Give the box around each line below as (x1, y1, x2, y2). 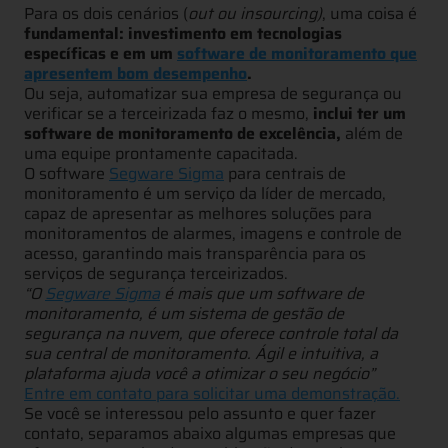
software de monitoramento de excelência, (24, 120, 341, 146)
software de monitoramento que (177, 40, 417, 66)
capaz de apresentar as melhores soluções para (24, 200, 372, 226)
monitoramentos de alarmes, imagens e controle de (24, 220, 402, 246)
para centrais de (224, 160, 346, 186)
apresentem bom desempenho (24, 60, 247, 86)
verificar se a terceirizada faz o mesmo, (24, 100, 313, 126)
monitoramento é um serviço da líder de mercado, (24, 180, 386, 206)
